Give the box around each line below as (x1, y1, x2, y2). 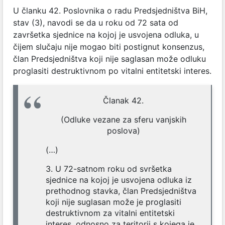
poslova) (106, 126, 140, 136)
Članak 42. (103, 95, 144, 105)
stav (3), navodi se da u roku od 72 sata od (13, 18, 178, 28)
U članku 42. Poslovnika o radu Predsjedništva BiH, (13, 6, 207, 16)
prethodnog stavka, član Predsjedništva (46, 186, 196, 196)
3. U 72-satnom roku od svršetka (46, 164, 172, 174)
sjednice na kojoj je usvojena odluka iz (46, 175, 192, 185)
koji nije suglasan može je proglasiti (46, 197, 181, 207)
